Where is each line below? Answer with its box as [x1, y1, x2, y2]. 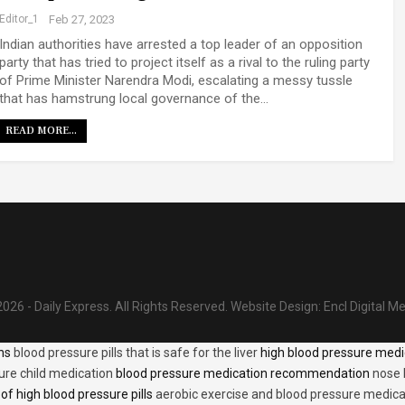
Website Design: [231, 298, 324, 314]
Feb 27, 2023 [49, 13, 115, 27]
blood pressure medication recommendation [113, 365, 372, 381]
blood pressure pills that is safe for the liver [14, 344, 258, 360]
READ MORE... [5, 124, 77, 138]
